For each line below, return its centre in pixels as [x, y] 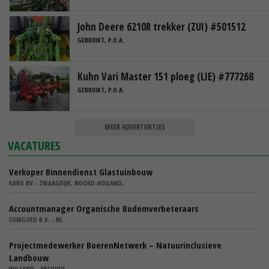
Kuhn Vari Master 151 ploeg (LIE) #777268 [165, 76]
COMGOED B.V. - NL [36, 219]
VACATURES [35, 145]
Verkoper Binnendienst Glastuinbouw [81, 171]
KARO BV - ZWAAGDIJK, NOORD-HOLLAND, [66, 183]
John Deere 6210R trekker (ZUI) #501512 [162, 26]
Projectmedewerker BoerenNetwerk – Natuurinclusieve [115, 245]
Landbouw [29, 257]
